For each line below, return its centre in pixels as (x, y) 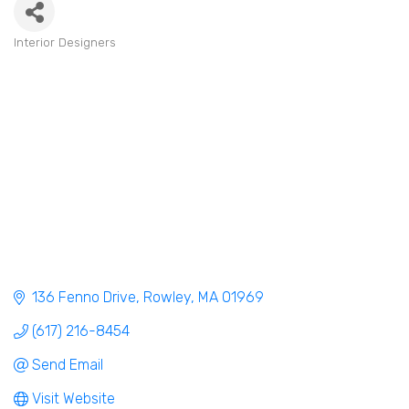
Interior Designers (65, 42)
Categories (47, 56)
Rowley (167, 298)
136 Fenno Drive (84, 298)
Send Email (68, 365)
